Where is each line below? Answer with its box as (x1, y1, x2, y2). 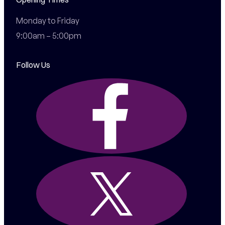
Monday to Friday (16, 15, 79, 26)
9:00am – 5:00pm (16, 30, 81, 41)
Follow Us (16, 60, 50, 70)
